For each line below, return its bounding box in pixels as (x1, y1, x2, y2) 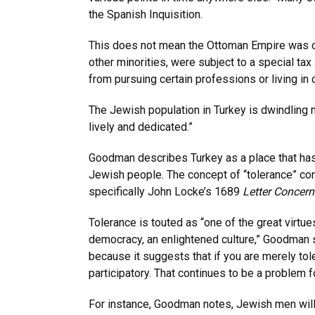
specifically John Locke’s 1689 (89, 185, 243, 198)
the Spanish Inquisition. (89, 8, 202, 21)
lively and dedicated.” (89, 120, 193, 134)
